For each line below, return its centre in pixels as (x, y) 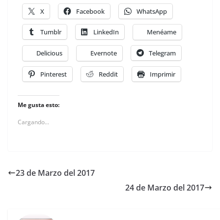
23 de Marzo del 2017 (55, 173)
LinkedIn (106, 32)
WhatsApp (152, 11)
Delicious (49, 53)
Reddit (108, 74)
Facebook (90, 11)
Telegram (162, 53)
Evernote (104, 53)
